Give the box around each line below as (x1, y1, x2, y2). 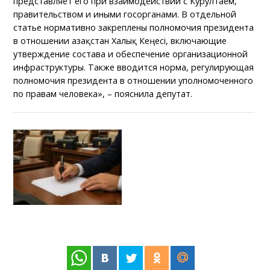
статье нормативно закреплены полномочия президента (13, 22, 254, 34)
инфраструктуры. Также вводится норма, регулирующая (13, 61, 254, 74)
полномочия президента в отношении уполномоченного (13, 75, 254, 87)
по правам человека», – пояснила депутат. (13, 88, 193, 100)
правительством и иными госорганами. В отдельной (13, 8, 237, 20)
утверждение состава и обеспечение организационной (13, 48, 248, 60)
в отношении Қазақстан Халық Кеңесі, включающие (13, 35, 227, 47)
